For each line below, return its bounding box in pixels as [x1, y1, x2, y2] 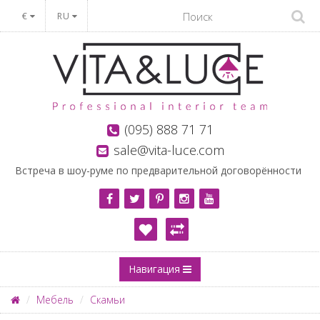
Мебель [36, 293, 74, 306]
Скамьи [90, 293, 125, 306]
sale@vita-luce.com [113, 141, 224, 159]
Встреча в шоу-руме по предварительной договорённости [15, 164, 301, 177]
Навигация [129, 262, 183, 276]
